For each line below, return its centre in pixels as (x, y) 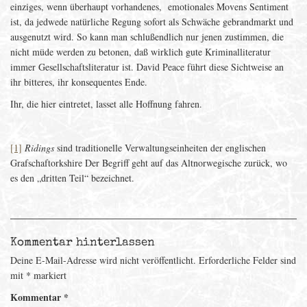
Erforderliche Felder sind (247, 260)
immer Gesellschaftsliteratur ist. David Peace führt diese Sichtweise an (147, 67)
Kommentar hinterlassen (83, 243)
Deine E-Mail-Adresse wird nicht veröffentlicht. (103, 260)
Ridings (39, 148)
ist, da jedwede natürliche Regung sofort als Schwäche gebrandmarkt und (152, 22)
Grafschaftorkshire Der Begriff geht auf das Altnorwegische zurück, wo (149, 163)
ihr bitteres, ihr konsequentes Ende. (79, 82)
